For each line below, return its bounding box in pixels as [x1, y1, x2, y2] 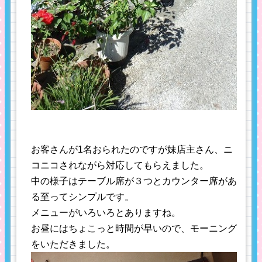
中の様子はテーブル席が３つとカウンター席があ [31, 175, 237, 186]
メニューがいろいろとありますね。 [31, 207, 181, 218]
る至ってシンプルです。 [31, 191, 134, 202]
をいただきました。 [31, 239, 115, 249]
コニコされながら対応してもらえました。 [31, 160, 209, 170]
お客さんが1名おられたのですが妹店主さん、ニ [31, 144, 233, 154]
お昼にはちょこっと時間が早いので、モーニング [31, 223, 237, 233]
